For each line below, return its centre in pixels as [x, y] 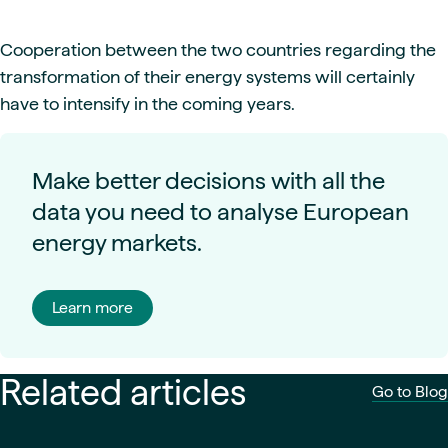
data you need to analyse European [220, 212]
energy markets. [117, 243]
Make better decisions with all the [208, 181]
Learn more [92, 308]
